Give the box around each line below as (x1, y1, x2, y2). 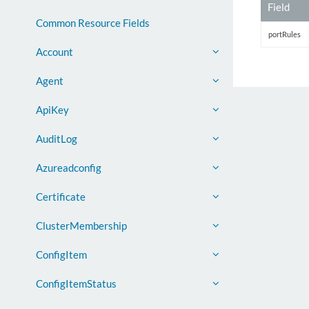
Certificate (36, 190, 86, 203)
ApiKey (36, 103, 69, 116)
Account (36, 46, 73, 58)
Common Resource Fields (36, 17, 150, 29)
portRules (268, 29, 301, 39)
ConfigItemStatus (36, 277, 117, 290)
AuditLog (36, 132, 77, 145)
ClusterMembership (36, 219, 127, 232)
